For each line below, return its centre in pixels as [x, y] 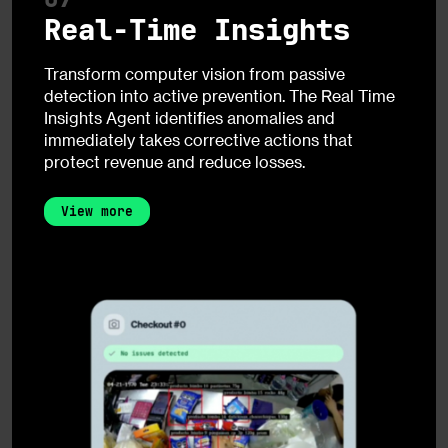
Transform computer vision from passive [194, 73]
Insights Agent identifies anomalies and [189, 117]
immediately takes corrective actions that [198, 139]
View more [97, 211]
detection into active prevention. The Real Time [219, 95]
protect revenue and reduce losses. [174, 161]
